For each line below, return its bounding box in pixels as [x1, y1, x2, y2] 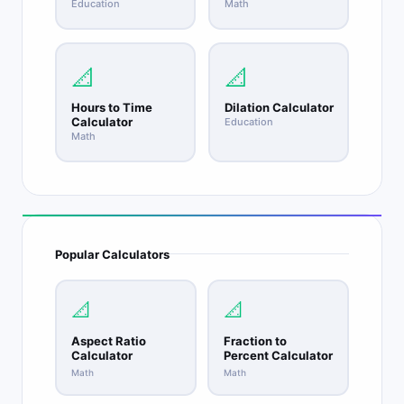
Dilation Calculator [224, 100, 334, 115]
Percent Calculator [223, 348, 333, 363]
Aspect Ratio [70, 334, 146, 348]
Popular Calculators [55, 246, 170, 262]
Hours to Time [70, 100, 152, 115]
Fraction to [223, 334, 287, 348]
